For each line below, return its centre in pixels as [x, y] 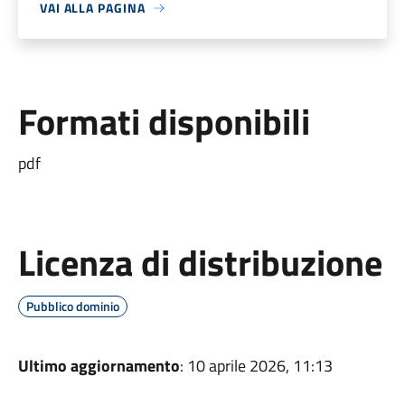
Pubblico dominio [72, 306]
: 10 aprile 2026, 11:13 [256, 366]
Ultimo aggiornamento [99, 366]
